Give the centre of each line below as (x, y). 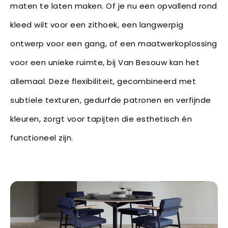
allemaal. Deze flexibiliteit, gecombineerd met (103, 81)
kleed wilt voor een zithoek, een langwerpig (97, 24)
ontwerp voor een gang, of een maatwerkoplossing (114, 43)
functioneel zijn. (42, 137)
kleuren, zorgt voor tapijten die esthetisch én (101, 119)
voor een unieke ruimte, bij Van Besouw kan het (105, 62)
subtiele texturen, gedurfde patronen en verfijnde (111, 100)
